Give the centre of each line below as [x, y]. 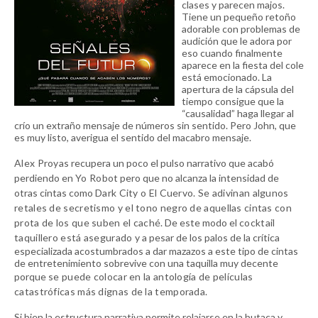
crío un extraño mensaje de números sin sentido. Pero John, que [155, 125]
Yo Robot [97, 178]
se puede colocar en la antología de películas [151, 276]
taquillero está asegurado [75, 237]
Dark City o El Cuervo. [147, 193]
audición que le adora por [237, 41]
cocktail [257, 223]
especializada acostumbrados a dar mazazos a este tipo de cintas [156, 251]
